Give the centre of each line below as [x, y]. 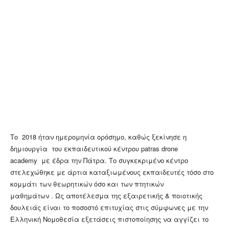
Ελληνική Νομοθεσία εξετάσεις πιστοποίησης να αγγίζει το [109, 219]
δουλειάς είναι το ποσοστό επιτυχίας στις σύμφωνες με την [109, 208]
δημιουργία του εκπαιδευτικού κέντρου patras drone [94, 149]
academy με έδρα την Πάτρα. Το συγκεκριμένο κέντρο [99, 161]
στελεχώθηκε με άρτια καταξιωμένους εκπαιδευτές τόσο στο [112, 172]
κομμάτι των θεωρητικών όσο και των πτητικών [87, 184]
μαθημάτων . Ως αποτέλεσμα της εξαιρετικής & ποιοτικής [106, 196]
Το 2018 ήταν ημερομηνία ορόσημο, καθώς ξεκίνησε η [98, 137]
